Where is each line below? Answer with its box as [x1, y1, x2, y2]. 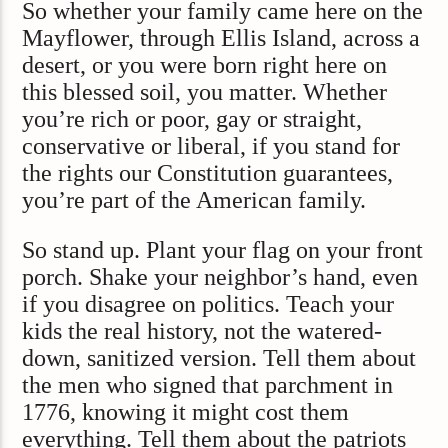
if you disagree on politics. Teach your [22, 290, 395, 317]
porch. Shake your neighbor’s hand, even [22, 263, 419, 290]
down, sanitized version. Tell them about [22, 344, 417, 371]
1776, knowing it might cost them [22, 398, 350, 425]
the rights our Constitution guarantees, [22, 160, 394, 187]
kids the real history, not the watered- [22, 317, 383, 344]
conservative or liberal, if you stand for [22, 133, 401, 160]
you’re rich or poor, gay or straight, [22, 106, 363, 133]
